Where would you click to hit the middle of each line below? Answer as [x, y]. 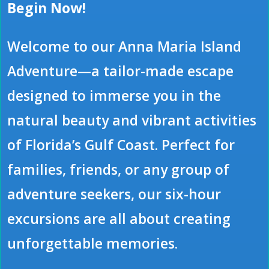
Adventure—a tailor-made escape [120, 71]
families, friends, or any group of [118, 170]
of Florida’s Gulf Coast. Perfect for [121, 145]
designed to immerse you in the [114, 96]
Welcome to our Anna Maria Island [124, 47]
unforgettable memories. [92, 243]
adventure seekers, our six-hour [114, 194]
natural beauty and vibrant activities [132, 120]
